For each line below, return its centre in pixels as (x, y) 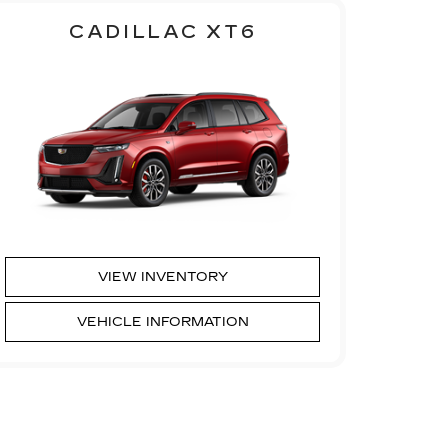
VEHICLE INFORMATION (162, 321)
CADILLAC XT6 (162, 31)
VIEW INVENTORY (162, 276)
